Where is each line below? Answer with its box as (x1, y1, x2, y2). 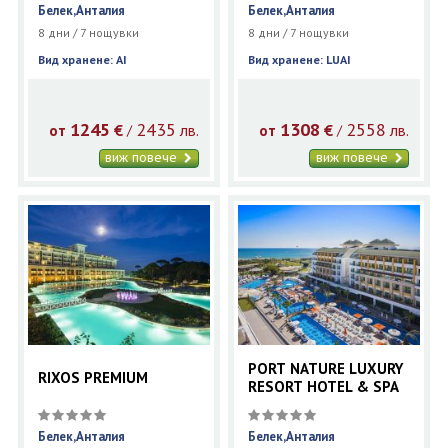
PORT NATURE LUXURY (248, 359, 404, 379)
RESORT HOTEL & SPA (248, 377, 400, 397)
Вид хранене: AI (37, 52, 133, 68)
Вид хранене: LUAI (248, 52, 358, 68)
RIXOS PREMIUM (37, 368, 148, 388)
